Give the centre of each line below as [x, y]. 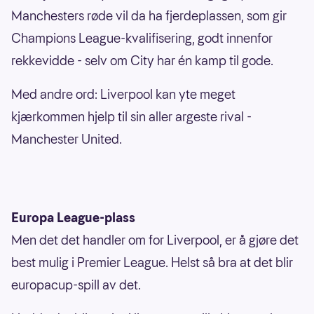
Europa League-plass [73, 218]
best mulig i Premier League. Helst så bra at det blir [152, 263]
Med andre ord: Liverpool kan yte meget [123, 95]
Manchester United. [67, 139]
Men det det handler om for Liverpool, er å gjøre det [155, 240]
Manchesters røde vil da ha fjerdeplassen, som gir [149, 16]
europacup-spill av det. [76, 285]
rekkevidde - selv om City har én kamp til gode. [142, 61]
